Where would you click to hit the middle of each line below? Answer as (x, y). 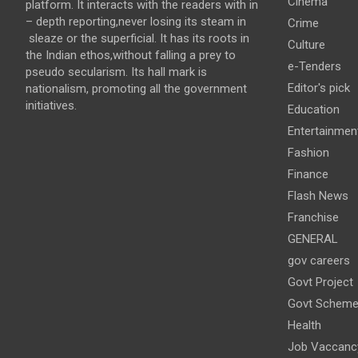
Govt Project (320, 282)
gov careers (318, 260)
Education (313, 109)
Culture (306, 44)
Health (304, 325)
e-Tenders (314, 66)
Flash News (318, 195)
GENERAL (312, 239)
